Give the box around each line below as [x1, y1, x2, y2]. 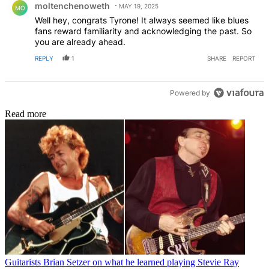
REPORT [232, 54, 255, 62]
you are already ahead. [35, 36, 125, 47]
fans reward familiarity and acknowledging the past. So [35, 25, 252, 36]
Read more [5, 108, 46, 119]
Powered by [170, 88, 211, 98]
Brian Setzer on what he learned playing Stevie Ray [43, 256, 239, 267]
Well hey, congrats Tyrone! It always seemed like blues [35, 14, 249, 25]
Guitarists [5, 256, 41, 267]
